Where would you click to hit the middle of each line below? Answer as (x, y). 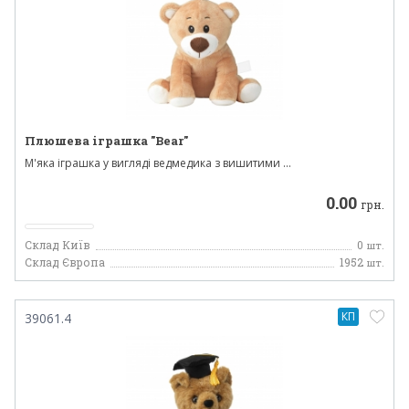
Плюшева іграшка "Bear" (106, 141)
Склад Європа (65, 262)
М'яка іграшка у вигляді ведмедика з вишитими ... (158, 163)
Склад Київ (58, 245)
